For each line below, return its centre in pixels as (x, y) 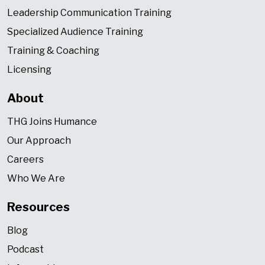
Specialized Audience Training (75, 32)
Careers (25, 160)
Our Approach (39, 141)
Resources (38, 207)
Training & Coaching (53, 51)
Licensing (29, 70)
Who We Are (36, 179)
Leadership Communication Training (89, 13)
